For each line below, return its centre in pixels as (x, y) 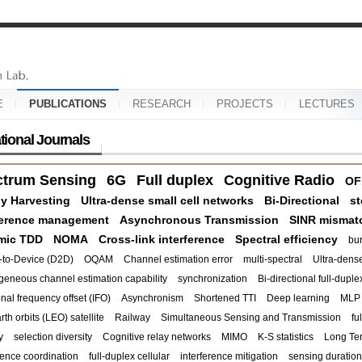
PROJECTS (245, 104)
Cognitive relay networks (157, 337)
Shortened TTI (225, 298)
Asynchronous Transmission (199, 220)
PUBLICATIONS (68, 104)
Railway (133, 318)
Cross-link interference (162, 239)
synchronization (213, 279)
